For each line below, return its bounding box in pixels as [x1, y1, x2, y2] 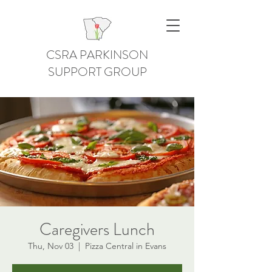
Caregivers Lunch [39, 217, 155, 242]
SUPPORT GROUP [47, 63, 147, 81]
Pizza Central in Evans [85, 240, 166, 251]
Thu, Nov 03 [28, 240, 73, 251]
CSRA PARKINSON [46, 46, 148, 64]
